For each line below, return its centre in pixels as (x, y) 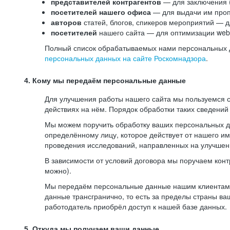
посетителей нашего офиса (102, 12)
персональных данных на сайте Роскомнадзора (125, 58)
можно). (58, 170)
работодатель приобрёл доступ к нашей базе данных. (136, 206)
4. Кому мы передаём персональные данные (105, 81)
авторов (66, 22)
